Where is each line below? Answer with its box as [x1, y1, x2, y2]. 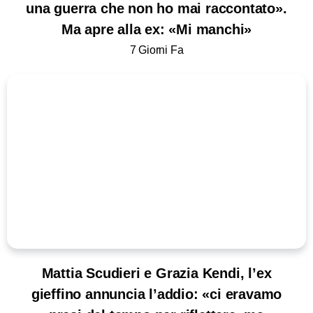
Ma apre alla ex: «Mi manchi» [61, 21, 252, 37]
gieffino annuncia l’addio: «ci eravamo [31, 286, 282, 302]
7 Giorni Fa [129, 43, 184, 56]
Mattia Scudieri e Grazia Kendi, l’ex [41, 265, 272, 281]
